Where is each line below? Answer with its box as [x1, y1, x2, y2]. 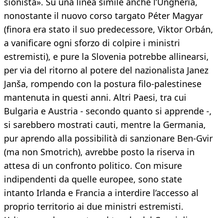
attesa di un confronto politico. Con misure [4, 160, 182, 172]
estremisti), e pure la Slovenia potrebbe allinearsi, [4, 51, 209, 63]
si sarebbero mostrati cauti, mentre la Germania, [4, 119, 206, 131]
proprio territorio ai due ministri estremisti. [4, 200, 183, 213]
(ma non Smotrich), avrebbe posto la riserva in [4, 146, 195, 158]
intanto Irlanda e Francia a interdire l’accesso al [4, 187, 199, 199]
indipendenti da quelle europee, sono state [4, 173, 182, 185]
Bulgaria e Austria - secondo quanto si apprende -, [4, 105, 212, 117]
